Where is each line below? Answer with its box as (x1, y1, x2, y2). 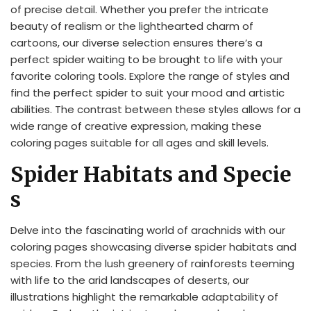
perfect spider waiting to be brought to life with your (10, 51, 283, 67)
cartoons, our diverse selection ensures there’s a (10, 35, 262, 50)
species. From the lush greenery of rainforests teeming (10, 255, 294, 271)
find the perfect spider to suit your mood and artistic (10, 85, 285, 100)
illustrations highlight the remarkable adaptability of (10, 289, 278, 304)
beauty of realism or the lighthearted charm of (10, 18, 253, 33)
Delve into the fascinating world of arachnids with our (10, 222, 285, 237)
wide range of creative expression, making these (10, 118, 262, 133)
